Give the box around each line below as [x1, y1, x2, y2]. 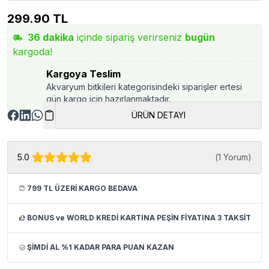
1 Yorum [218, 151, 248, 162]
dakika [40, 31, 74, 43]
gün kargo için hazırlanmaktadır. [46, 93, 171, 104]
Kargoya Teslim [46, 67, 121, 80]
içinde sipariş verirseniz [77, 31, 182, 43]
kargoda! [13, 45, 52, 58]
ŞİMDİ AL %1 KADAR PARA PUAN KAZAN [27, 242, 174, 252]
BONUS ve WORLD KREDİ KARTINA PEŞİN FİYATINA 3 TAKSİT [27, 213, 251, 222]
